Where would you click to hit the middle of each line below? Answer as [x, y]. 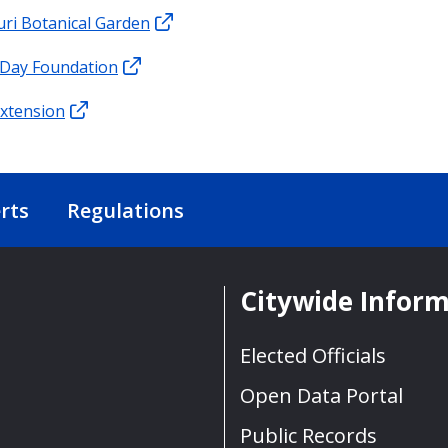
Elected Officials [313, 355]
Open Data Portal [321, 395]
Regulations [125, 211]
